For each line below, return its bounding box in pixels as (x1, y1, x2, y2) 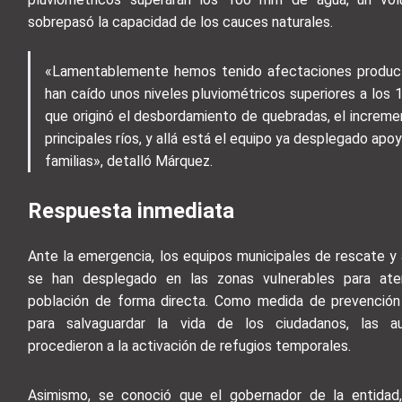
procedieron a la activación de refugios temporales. (28, 336, 352, 354)
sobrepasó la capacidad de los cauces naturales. (28, 13, 334, 31)
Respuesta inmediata (28, 197, 235, 223)
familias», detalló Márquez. (45, 152, 214, 170)
